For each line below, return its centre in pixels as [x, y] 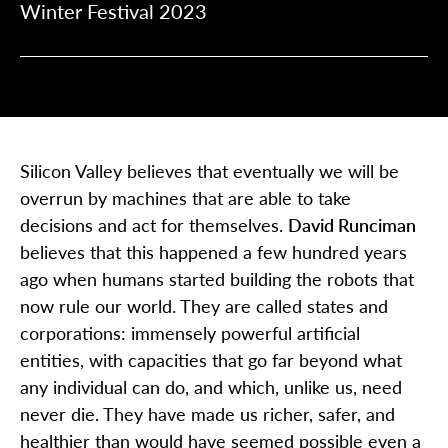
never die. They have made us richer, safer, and [207, 413]
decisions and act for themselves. [154, 224]
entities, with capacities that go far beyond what [211, 359]
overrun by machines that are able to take [185, 197]
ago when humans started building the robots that [217, 278]
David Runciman [352, 224]
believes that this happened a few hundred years [213, 251]
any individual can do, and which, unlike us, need [211, 386]
